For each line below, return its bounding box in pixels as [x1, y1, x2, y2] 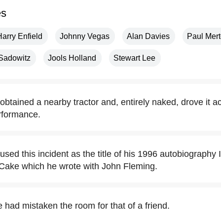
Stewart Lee [113, 54, 155, 62]
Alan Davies [127, 32, 170, 40]
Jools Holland [48, 54, 96, 62]
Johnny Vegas [60, 32, 110, 40]
